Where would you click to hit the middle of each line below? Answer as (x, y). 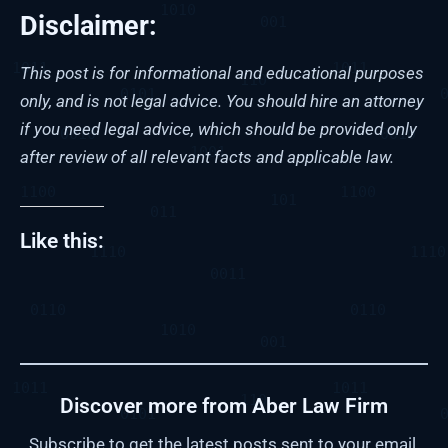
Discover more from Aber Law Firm (224, 405)
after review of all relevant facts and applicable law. (207, 156)
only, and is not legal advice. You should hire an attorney (222, 100)
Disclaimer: (88, 25)
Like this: (62, 241)
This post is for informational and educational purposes (222, 72)
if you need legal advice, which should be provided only (218, 128)
